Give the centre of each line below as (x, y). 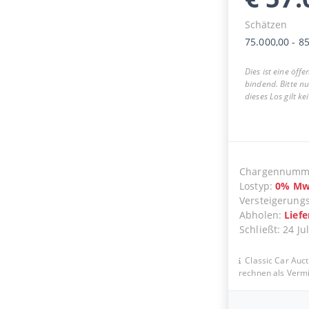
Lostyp (254, 186)
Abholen (259, 215)
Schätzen (266, 24)
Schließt (258, 229)
